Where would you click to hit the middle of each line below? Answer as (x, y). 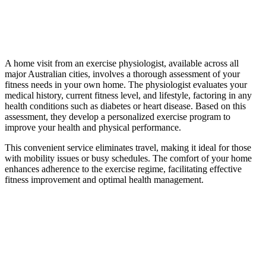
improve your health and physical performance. (94, 128)
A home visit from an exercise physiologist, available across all (122, 64)
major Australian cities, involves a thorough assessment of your (122, 74)
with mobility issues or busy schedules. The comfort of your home (128, 159)
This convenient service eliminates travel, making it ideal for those (128, 148)
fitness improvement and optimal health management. (104, 180)
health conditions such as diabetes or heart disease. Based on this (125, 106)
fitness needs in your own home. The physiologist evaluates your (126, 85)
